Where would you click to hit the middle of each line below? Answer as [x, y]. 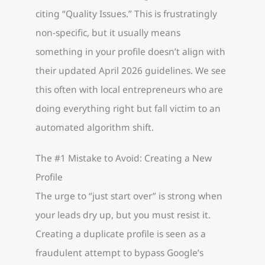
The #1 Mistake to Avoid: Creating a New [124, 158]
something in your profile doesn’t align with [130, 52]
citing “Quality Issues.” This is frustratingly [126, 14]
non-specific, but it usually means [108, 33]
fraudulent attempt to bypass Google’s [119, 252]
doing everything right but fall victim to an [128, 109]
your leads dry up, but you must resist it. [123, 214]
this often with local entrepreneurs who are [129, 90]
